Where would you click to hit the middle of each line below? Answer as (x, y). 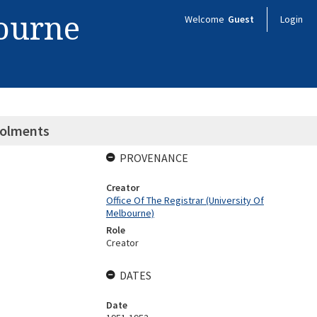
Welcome (206, 19)
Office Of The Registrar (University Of (185, 200)
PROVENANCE (154, 158)
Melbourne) (130, 213)
